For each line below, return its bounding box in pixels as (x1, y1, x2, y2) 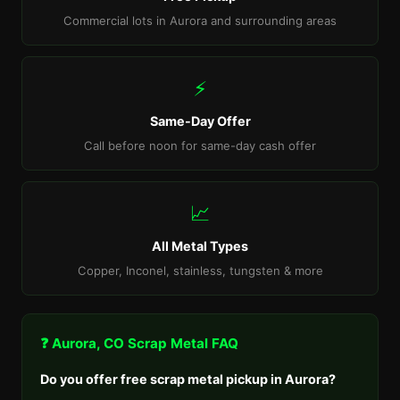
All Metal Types (152, 238, 248, 254)
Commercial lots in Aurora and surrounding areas (63, 13, 337, 28)
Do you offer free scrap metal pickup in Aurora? (40, 371, 336, 387)
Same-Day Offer (149, 113, 251, 129)
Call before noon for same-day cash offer (84, 138, 316, 153)
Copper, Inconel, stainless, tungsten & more (77, 263, 323, 278)
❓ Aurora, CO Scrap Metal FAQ (40, 335, 238, 352)
